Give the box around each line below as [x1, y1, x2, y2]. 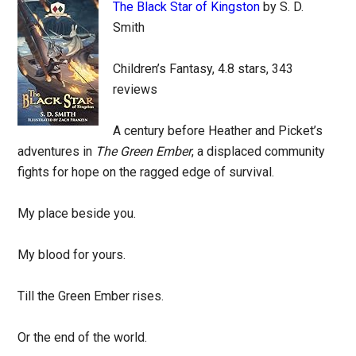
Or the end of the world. [17, 330, 148, 345]
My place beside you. [17, 206, 137, 221]
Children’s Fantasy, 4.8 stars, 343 [113, 61, 294, 76]
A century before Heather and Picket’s [113, 123, 323, 138]
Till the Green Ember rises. [17, 288, 164, 304]
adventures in [17, 144, 96, 159]
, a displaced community [192, 144, 326, 159]
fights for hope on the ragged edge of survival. [17, 164, 275, 180]
